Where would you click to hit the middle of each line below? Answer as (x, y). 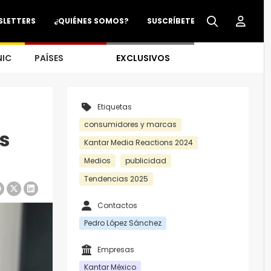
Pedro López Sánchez (123, 223)
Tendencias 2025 (116, 179)
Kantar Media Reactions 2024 (139, 142)
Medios (97, 161)
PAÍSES (49, 58)
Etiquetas (115, 107)
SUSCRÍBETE (171, 21)
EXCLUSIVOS (143, 58)
